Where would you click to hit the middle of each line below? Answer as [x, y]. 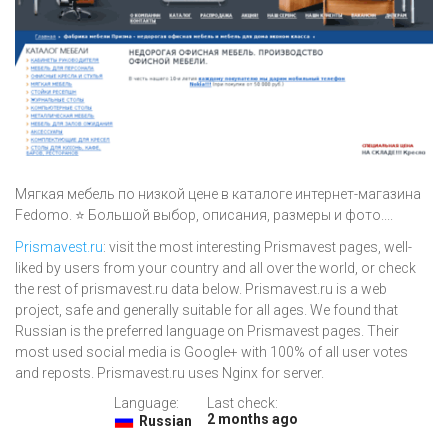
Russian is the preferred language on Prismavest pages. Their [207, 331]
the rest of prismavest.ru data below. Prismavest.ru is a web [201, 289]
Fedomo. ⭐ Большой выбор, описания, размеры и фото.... [204, 215]
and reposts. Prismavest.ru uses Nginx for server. [169, 373]
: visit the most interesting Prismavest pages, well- [257, 247]
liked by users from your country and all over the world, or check [215, 268]
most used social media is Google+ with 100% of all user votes [211, 352]
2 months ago [252, 419]
